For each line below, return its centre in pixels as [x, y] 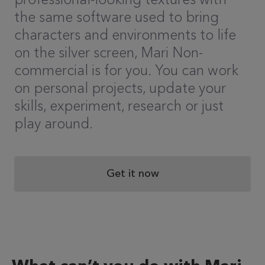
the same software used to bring [117, 17]
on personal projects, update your [120, 88]
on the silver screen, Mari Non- [109, 52]
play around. [54, 123]
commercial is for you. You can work [126, 70]
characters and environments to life [125, 35]
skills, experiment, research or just [119, 106]
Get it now [132, 173]
